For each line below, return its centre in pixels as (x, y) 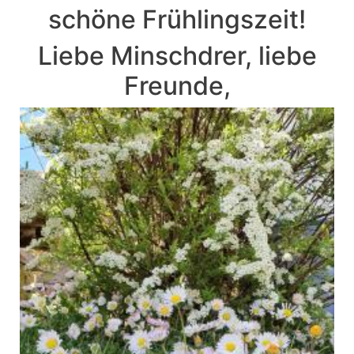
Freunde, (177, 86)
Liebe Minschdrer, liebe (177, 56)
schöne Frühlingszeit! (177, 19)
